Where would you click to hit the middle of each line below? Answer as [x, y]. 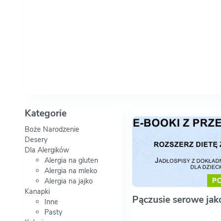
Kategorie [46, 114]
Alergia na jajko [69, 181]
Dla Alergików [47, 150]
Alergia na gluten [71, 161]
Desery [36, 140]
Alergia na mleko [71, 171]
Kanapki [37, 192]
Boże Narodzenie [52, 129]
